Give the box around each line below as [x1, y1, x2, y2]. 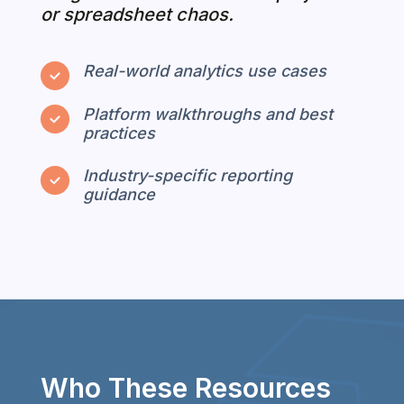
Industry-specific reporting [82, 165, 292, 185]
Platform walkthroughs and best [82, 104, 333, 124]
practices [82, 123, 155, 142]
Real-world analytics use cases [82, 60, 326, 80]
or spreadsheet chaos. [40, 3, 234, 25]
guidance [82, 184, 155, 204]
